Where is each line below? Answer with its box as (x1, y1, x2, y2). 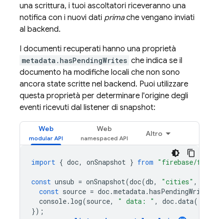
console (39, 197, 66, 206)
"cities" (161, 177, 194, 186)
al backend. (20, 24, 61, 34)
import (31, 157, 55, 167)
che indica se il (129, 56, 182, 66)
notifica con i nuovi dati (20, 13, 104, 22)
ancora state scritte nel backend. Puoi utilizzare (20, 79, 188, 89)
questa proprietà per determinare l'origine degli (20, 91, 188, 101)
